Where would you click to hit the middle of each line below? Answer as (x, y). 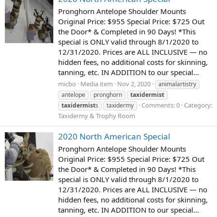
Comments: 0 (161, 105)
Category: (198, 105)
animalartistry (177, 84)
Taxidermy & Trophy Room (97, 116)
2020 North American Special (114, 136)
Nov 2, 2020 (134, 84)
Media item (97, 84)
